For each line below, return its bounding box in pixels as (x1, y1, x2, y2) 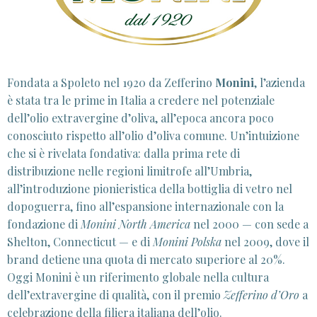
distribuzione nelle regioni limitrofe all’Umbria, (7, 163, 252, 179)
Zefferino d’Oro (224, 287, 299, 303)
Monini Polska (153, 234, 221, 250)
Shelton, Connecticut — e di (7, 234, 153, 250)
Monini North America (81, 217, 190, 232)
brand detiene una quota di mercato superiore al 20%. (7, 252, 285, 267)
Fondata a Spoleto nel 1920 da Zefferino (7, 75, 215, 91)
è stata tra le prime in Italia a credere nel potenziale (7, 93, 275, 108)
